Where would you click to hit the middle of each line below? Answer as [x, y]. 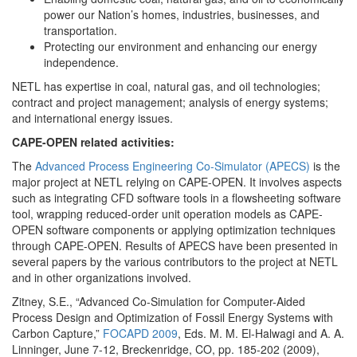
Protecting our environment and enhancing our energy [180, 46]
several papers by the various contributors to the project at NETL [175, 261]
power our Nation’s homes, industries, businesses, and [182, 14]
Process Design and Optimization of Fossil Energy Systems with [173, 317]
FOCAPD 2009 [140, 333]
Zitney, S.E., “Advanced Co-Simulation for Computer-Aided [159, 301]
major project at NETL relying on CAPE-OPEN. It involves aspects [177, 182]
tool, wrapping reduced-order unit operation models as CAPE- [167, 214]
